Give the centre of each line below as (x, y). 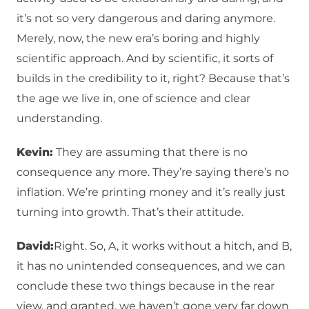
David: (35, 246)
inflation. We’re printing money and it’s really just (151, 192)
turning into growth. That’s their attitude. (130, 212)
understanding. (59, 119)
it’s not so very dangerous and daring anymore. (146, 19)
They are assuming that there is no (150, 152)
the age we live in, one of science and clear (133, 99)
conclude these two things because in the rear (146, 286)
